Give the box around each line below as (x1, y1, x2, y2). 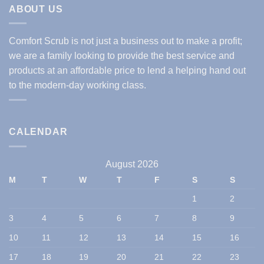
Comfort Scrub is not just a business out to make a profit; (9, 36, 242, 47)
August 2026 (105, 159, 159, 169)
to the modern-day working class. (9, 80, 146, 91)
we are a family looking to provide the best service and (9, 51, 235, 61)
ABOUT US (9, 4, 63, 14)
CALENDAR (9, 126, 68, 137)
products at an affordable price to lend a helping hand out (9, 65, 246, 76)
